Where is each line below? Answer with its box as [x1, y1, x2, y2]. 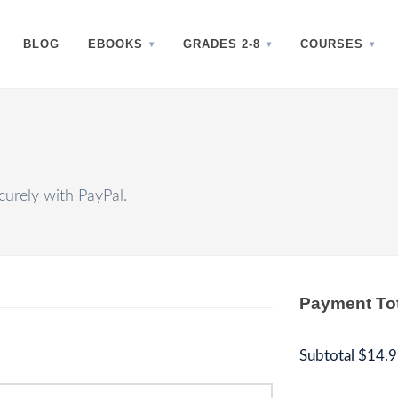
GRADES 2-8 [183, 37, 260, 51]
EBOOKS [88, 37, 143, 51]
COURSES [300, 37, 363, 51]
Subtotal [298, 348, 354, 363]
